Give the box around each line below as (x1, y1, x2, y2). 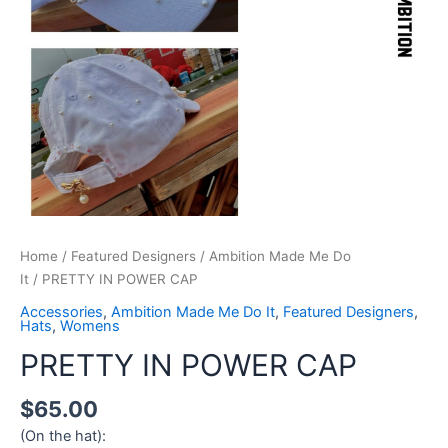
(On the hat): (20, 427, 106, 446)
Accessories (20, 302, 103, 321)
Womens (60, 316, 120, 335)
